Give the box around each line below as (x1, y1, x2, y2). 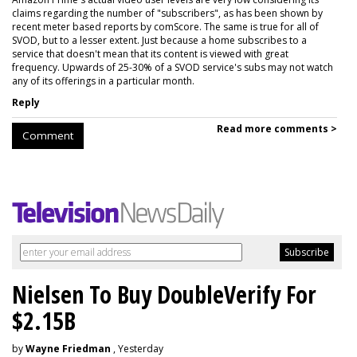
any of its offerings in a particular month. (12, 74, 194, 88)
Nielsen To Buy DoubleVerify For (12, 278, 316, 312)
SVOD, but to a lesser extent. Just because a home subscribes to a (12, 33, 307, 48)
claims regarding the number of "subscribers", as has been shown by (12, 6, 323, 21)
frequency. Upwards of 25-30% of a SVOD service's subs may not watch (12, 61, 333, 75)
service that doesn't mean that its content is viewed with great (12, 47, 288, 61)
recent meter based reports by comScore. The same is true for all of (12, 20, 319, 34)
